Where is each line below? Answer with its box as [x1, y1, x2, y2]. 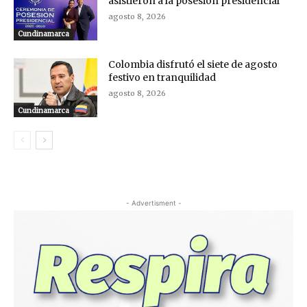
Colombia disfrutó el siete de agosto [108, 58, 278, 71]
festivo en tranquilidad [108, 71, 217, 84]
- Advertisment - [125, 198, 182, 207]
